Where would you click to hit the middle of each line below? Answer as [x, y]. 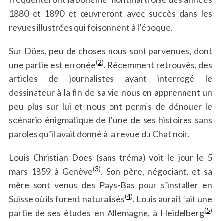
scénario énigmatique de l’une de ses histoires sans [110, 120]
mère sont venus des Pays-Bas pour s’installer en [110, 185]
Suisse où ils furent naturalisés [67, 199]
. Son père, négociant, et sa [156, 171]
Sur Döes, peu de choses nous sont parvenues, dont [110, 51]
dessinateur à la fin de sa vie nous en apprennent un [110, 92]
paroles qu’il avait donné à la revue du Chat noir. [99, 133]
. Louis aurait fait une [172, 199]
